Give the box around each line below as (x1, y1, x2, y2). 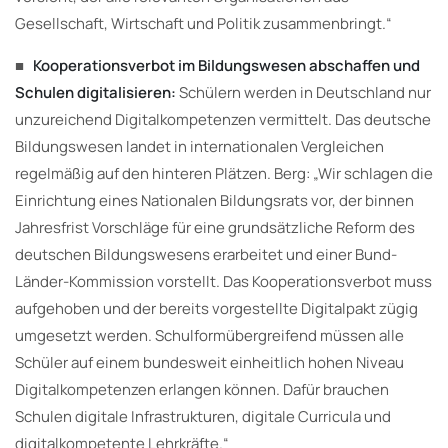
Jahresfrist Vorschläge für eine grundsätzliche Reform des (15, 216, 415, 238)
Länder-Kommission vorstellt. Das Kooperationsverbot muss (15, 270, 432, 292)
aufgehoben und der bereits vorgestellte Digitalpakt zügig (15, 297, 418, 319)
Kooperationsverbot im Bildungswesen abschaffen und (33, 54, 420, 76)
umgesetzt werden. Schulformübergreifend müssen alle (15, 324, 404, 346)
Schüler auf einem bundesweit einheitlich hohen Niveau (15, 351, 404, 373)
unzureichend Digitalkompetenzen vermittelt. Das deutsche (15, 108, 431, 130)
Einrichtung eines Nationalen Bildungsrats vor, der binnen (15, 189, 414, 211)
